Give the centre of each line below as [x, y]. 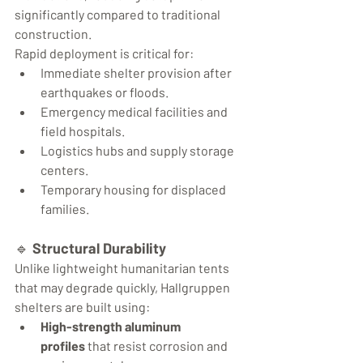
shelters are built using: [82, 307]
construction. [53, 34]
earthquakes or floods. [105, 92]
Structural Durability [99, 248]
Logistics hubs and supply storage [139, 151]
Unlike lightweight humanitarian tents [123, 268]
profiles [63, 346]
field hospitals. [83, 131]
